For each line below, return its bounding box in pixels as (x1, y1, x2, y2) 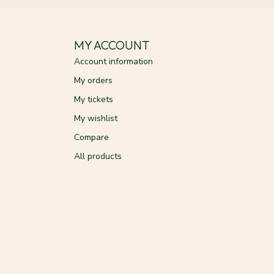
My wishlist (74, 113, 117, 125)
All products (74, 150, 122, 163)
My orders (74, 75, 113, 87)
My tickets (74, 94, 113, 106)
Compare (74, 131, 109, 144)
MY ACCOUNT (74, 37, 150, 53)
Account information (74, 56, 153, 68)
